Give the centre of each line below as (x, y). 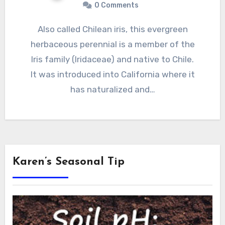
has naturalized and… (113, 90)
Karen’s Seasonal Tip (68, 162)
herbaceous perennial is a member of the (113, 44)
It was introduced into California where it (113, 75)
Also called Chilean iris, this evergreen (40, 29)
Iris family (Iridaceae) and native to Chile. (113, 60)
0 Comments (117, 6)
